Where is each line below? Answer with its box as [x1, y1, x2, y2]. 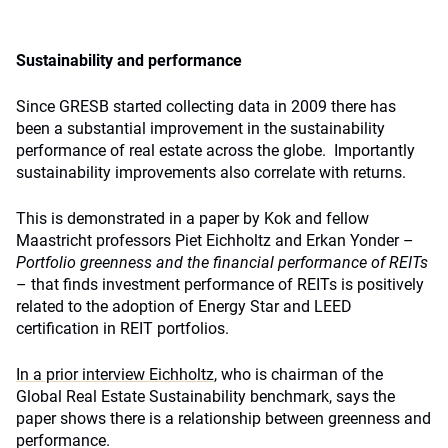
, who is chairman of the [214, 365, 383, 384]
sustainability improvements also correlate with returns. [16, 163, 406, 182]
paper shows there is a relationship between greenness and [16, 409, 431, 428]
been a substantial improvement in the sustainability [16, 119, 385, 138]
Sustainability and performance [16, 51, 242, 70]
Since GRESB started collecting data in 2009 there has [16, 97, 396, 116]
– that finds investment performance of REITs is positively [16, 275, 424, 294]
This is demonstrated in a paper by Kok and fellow [16, 209, 369, 228]
